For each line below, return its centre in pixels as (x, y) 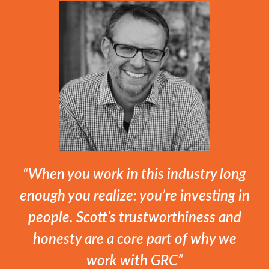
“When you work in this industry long (134, 173)
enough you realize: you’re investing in (134, 195)
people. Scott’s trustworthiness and (134, 216)
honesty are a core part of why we (134, 238)
